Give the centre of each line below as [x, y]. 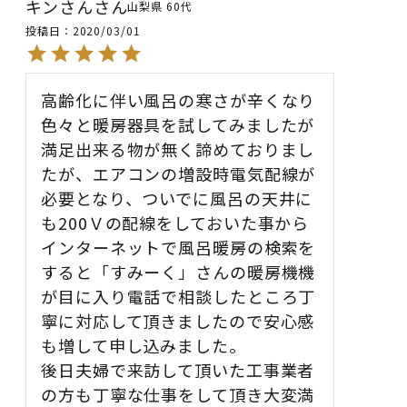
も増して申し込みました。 [144, 345]
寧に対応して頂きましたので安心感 [178, 320]
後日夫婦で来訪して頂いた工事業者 [178, 369]
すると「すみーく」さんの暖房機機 [179, 271]
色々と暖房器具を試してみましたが [178, 124]
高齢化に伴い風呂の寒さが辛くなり [179, 99]
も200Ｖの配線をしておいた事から [175, 222]
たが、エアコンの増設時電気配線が [179, 173]
